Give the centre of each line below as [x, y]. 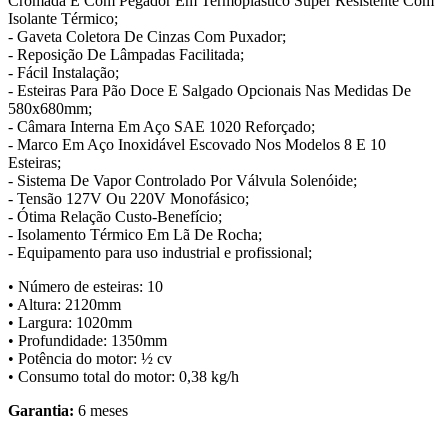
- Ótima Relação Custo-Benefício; [115, 216]
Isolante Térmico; [63, 18]
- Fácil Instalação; [63, 72]
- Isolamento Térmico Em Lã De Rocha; [135, 234]
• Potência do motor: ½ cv [90, 358]
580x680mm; [50, 108]
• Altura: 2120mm [64, 304]
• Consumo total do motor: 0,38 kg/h [123, 376]
